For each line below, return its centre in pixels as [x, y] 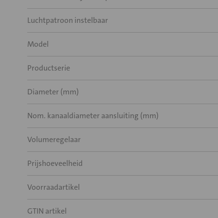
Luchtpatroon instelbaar [68, 20]
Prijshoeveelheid [55, 163]
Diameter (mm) [53, 92]
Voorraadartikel [54, 187]
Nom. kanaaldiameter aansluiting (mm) [93, 116]
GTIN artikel [47, 211]
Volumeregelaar [54, 139]
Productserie [49, 68]
